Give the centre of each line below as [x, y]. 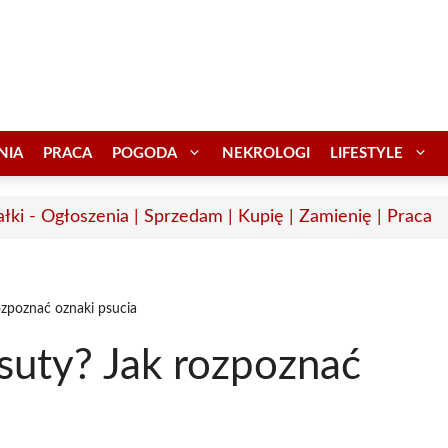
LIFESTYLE [366, 153]
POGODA [144, 153]
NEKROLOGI [266, 153]
